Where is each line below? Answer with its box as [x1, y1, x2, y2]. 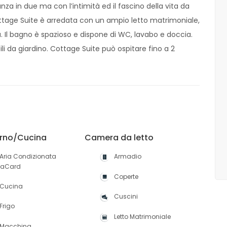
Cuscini [114, 192, 138, 201]
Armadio [114, 152, 142, 161]
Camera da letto [85, 132, 154, 143]
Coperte [114, 172, 139, 181]
